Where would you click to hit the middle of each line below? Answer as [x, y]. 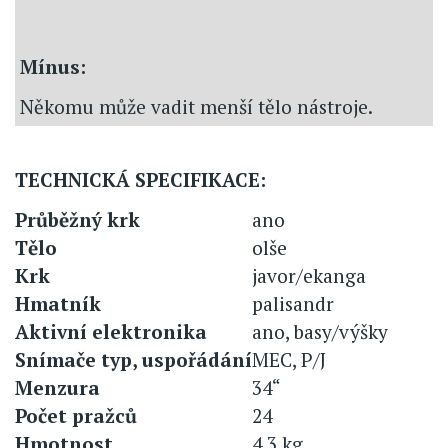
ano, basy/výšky [320, 332]
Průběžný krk [77, 220]
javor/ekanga [309, 276]
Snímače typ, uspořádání [133, 360]
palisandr [293, 304]
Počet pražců [76, 416]
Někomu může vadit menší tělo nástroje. [196, 107]
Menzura [57, 388]
